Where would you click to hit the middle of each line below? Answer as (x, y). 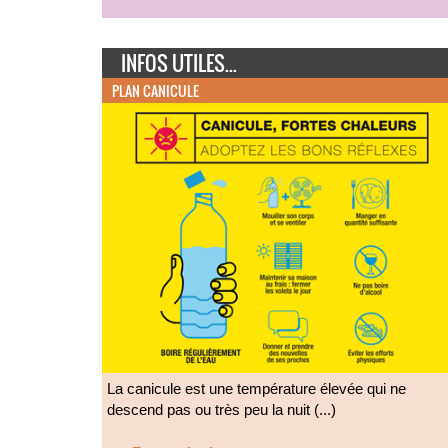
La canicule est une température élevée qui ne (256, 388)
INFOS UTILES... (179, 62)
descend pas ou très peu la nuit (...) (221, 409)
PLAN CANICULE (155, 90)
